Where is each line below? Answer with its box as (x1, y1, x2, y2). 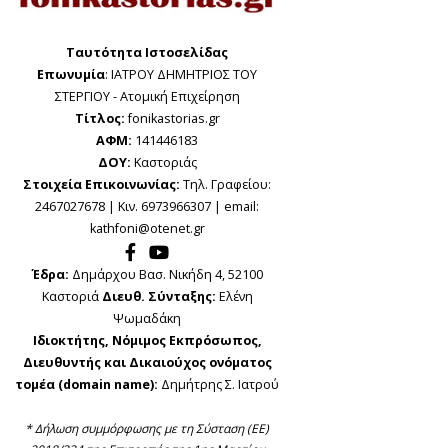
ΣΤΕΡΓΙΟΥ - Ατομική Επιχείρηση (54, 88, 240, 106)
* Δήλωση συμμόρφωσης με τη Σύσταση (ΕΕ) (25, 420, 270, 438)
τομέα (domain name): (15, 376, 159, 394)
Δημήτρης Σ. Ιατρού (158, 376, 280, 394)
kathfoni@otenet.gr (89, 220, 205, 238)
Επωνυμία (37, 66, 106, 84)
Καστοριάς (130, 154, 197, 172)
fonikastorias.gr (124, 110, 220, 128)
